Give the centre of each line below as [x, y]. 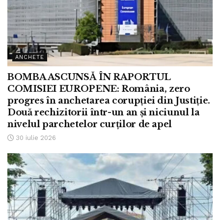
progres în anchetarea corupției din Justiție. [109, 100]
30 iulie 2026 [35, 137]
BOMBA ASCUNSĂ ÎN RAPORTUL [89, 77]
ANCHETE [30, 57]
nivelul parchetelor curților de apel [90, 124]
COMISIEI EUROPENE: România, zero [99, 89]
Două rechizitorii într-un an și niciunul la [104, 112]
